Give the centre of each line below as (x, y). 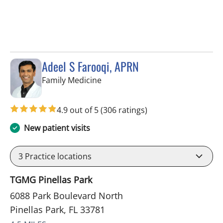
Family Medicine (72, 80)
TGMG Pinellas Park (51, 179)
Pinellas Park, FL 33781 (57, 209)
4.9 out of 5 (79, 110)
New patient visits (57, 128)
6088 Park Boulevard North (66, 195)
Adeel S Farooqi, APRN (90, 66)
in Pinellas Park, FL (135, 79)
